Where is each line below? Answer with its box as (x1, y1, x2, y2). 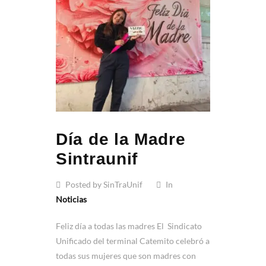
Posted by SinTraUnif (64, 179, 142, 190)
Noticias (56, 194, 87, 205)
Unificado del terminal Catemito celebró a (56, 236, 210, 246)
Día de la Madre (56, 130, 186, 149)
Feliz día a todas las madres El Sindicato (56, 221, 202, 232)
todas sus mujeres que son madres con (56, 251, 196, 261)
